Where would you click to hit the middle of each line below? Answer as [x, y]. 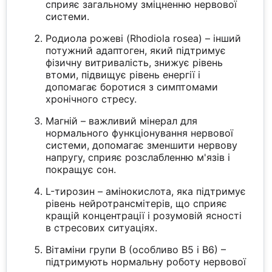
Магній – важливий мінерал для [122, 121]
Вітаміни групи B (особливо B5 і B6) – [136, 250]
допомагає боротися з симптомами [132, 87]
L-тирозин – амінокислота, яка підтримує [146, 192]
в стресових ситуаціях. [102, 228]
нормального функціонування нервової [140, 133]
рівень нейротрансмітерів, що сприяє [137, 204]
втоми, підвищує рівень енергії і [123, 75]
